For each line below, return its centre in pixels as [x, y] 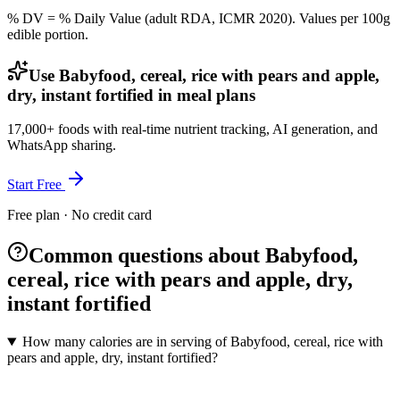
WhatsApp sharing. [62, 146]
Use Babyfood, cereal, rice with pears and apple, [204, 75]
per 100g [365, 18]
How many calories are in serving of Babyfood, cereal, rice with [202, 342]
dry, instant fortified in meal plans [131, 95]
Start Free [36, 185]
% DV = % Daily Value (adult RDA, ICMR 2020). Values [174, 18]
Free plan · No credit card [79, 215]
